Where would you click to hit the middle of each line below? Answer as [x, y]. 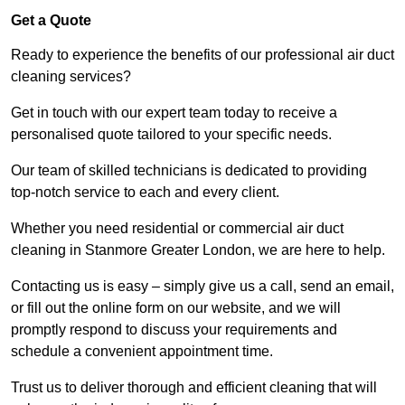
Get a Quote [51, 21]
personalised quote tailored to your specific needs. [171, 135]
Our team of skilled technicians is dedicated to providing [189, 171]
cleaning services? [73, 77]
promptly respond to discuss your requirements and [174, 330]
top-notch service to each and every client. [147, 193]
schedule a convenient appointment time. [144, 352]
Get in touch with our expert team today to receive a [174, 113]
